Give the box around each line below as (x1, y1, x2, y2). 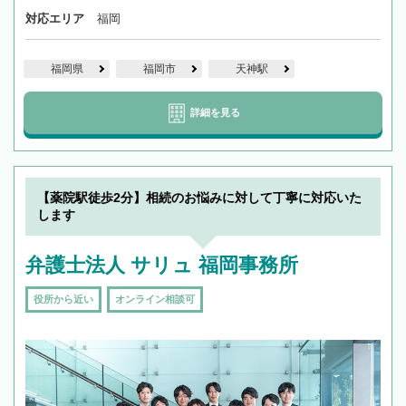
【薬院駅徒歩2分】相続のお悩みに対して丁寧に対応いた (37, 190, 362, 206)
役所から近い (34, 294, 93, 305)
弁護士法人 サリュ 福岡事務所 (25, 254, 298, 277)
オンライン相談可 (115, 294, 195, 305)
